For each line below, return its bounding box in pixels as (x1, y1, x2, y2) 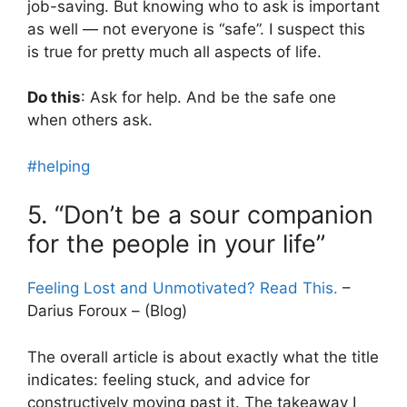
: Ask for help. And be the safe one (81, 88, 336, 107)
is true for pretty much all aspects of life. (27, 42, 322, 61)
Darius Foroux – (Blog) (27, 302, 187, 321)
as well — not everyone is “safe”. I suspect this (27, 19, 365, 38)
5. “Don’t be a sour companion (27, 200, 373, 231)
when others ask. (27, 111, 153, 130)
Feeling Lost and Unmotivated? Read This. (27, 279, 338, 298)
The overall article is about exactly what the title (27, 347, 379, 366)
